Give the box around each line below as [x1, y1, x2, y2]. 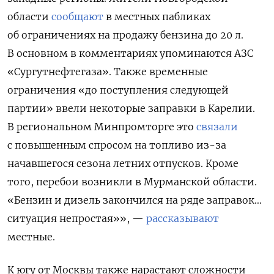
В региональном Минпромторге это [7, 120, 196, 133]
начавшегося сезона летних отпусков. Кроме [7, 157, 239, 170]
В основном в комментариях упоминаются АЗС [7, 47, 253, 60]
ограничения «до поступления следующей [7, 84, 229, 97]
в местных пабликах [103, 10, 210, 23]
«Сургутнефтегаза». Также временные [7, 65, 208, 78]
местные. [7, 231, 55, 243]
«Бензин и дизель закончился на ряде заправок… [7, 194, 262, 207]
